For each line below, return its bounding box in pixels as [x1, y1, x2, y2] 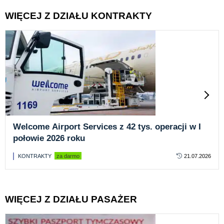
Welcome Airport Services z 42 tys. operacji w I [13, 122, 201, 132]
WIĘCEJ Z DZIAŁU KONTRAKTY [5, 10, 152, 21]
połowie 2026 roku [13, 133, 85, 143]
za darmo [56, 153, 79, 159]
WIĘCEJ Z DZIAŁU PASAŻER [5, 194, 137, 205]
